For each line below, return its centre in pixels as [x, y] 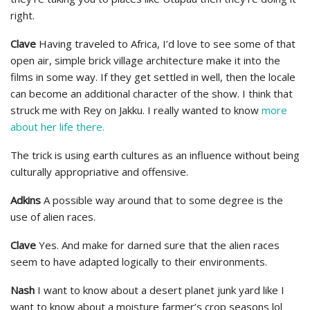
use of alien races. [53, 216]
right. [22, 15]
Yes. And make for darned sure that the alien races [158, 245]
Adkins [26, 200]
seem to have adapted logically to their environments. [139, 261]
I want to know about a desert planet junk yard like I [159, 290]
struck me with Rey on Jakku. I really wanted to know [136, 110]
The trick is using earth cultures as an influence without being [155, 155]
